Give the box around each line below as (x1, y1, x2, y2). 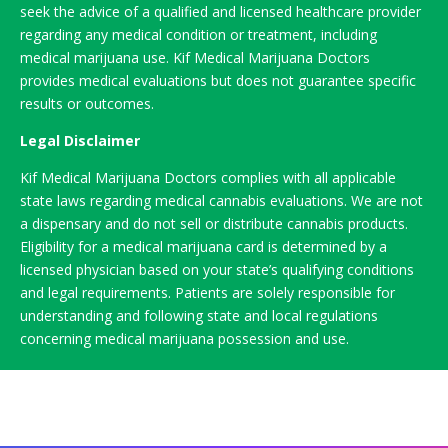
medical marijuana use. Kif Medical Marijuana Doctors (20, 47, 370, 67)
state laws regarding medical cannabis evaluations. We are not (20, 190, 423, 210)
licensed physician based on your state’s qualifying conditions (20, 259, 414, 279)
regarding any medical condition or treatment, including (20, 24, 377, 44)
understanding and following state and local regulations (20, 305, 378, 325)
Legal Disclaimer (20, 130, 140, 150)
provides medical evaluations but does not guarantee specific (20, 70, 416, 90)
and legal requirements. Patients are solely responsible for (20, 282, 395, 302)
